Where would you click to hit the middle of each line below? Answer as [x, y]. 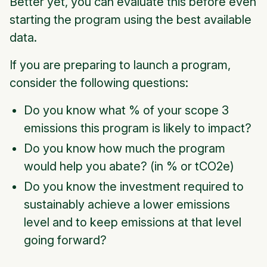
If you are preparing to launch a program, [120, 65]
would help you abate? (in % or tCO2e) [129, 167]
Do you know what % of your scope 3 [126, 111]
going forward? [65, 240]
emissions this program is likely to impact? [138, 128]
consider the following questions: [99, 83]
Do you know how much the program [125, 149]
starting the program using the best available [131, 20]
